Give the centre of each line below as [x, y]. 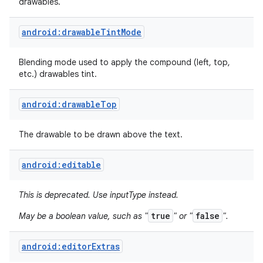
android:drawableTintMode [82, 32]
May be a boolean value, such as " [83, 216]
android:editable [61, 165]
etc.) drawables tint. [59, 74]
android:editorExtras [71, 246]
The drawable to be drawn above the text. [102, 134]
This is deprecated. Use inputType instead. [99, 195]
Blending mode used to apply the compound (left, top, [124, 62]
